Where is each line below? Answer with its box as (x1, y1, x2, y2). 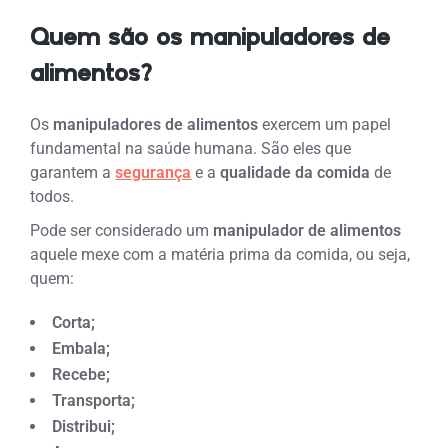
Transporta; (52, 390, 136, 410)
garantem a (30, 162, 116, 182)
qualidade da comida (220, 162, 371, 182)
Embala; (52, 338, 111, 358)
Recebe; (52, 364, 111, 384)
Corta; (52, 312, 96, 332)
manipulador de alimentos (209, 220, 402, 240)
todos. (30, 186, 75, 206)
